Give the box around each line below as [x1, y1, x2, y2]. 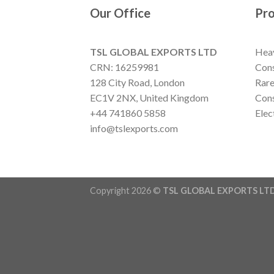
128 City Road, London [90, 76, 185, 89]
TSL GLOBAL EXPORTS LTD [90, 46, 217, 58]
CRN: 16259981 [90, 61, 159, 73]
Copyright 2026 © [90, 185, 163, 196]
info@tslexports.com [90, 122, 178, 135]
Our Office [90, 6, 150, 21]
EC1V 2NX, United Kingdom [90, 92, 209, 104]
